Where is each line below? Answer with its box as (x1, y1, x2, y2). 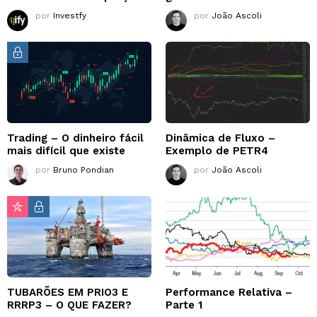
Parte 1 (166, 299, 202, 312)
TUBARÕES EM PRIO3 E (7, 286, 128, 299)
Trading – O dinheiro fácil (7, 132, 144, 145)
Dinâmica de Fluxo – (166, 132, 275, 145)
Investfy (53, 11, 86, 21)
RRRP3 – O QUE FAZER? (7, 299, 132, 312)
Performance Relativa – (166, 286, 292, 299)
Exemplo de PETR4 (166, 144, 268, 158)
